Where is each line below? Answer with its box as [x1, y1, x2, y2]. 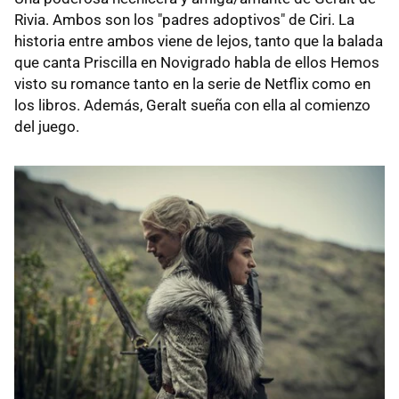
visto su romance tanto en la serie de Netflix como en [14, 75, 370, 94]
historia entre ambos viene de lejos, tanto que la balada [14, 32, 383, 51]
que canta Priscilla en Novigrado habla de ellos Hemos [14, 53, 379, 72]
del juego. [14, 118, 79, 136]
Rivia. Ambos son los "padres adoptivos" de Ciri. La [14, 11, 354, 29]
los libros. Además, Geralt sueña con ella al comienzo [14, 96, 370, 115]
